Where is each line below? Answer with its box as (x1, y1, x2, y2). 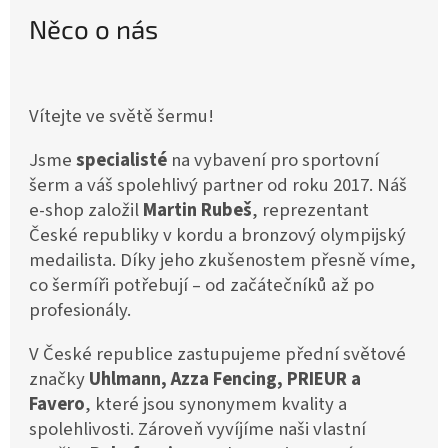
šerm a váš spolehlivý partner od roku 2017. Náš (29, 172, 407, 199)
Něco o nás (29, 12, 158, 44)
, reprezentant (252, 197, 369, 224)
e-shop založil (29, 197, 143, 224)
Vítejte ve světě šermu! (29, 103, 214, 130)
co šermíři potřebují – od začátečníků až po (29, 272, 374, 299)
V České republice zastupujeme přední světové (29, 341, 406, 368)
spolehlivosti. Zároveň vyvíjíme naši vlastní (29, 416, 366, 443)
